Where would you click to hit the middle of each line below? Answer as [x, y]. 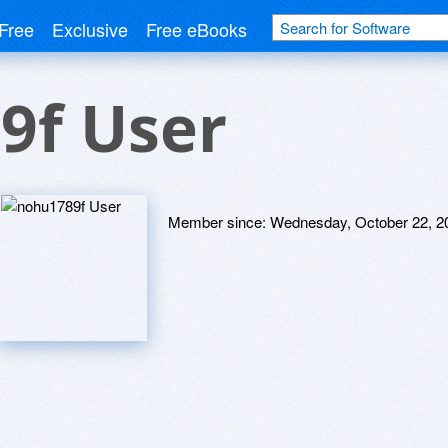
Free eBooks [196, 29]
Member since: [219, 221]
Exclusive [90, 29]
